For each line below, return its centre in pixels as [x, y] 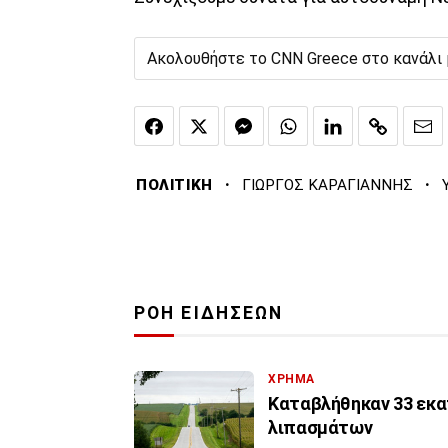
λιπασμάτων [320, 428]
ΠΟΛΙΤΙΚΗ [174, 185]
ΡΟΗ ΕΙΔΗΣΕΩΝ [209, 313]
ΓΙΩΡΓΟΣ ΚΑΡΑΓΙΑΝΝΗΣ [327, 185]
